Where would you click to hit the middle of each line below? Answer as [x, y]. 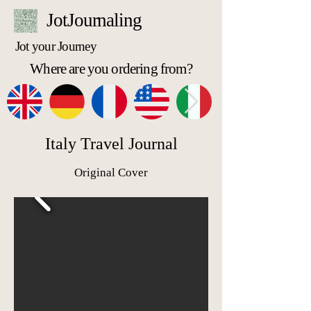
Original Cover [111, 173]
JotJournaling [94, 20]
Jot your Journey [56, 46]
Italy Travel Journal [111, 144]
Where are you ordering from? [111, 69]
